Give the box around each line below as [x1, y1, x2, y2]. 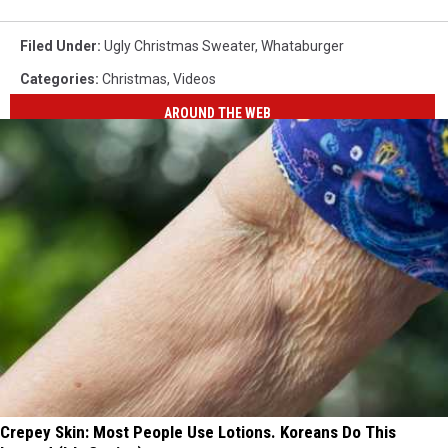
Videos [173, 70, 216, 87]
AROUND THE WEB [164, 105, 272, 122]
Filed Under [20, 37, 97, 54]
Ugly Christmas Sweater [104, 37, 255, 54]
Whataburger [261, 37, 344, 54]
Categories [20, 70, 95, 87]
